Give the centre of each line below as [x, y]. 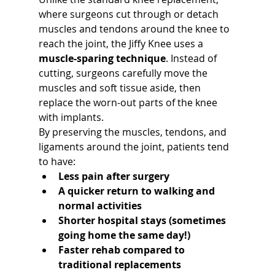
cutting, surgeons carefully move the [124, 73]
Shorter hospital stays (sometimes [143, 220]
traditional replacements [119, 264]
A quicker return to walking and [137, 191]
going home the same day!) [124, 235]
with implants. [71, 117]
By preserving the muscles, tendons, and [134, 132]
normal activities [100, 205]
